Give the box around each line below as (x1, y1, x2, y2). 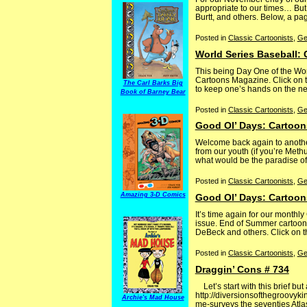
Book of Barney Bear (120, 88, 186, 95)
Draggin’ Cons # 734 (195, 263, 289, 275)
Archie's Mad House (121, 294, 184, 301)
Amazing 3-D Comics (120, 191, 186, 198)
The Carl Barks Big (123, 79, 183, 86)
